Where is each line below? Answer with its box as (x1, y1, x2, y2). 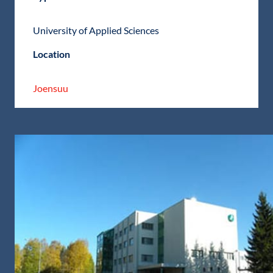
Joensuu (33, 82, 68, 94)
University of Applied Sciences (33, 24, 159, 37)
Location (33, 48, 70, 60)
